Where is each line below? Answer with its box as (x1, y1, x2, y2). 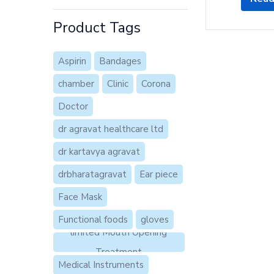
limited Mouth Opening (70, 226, 168, 239)
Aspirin (58, 55, 86, 68)
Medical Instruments (58, 259, 144, 272)
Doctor (58, 100, 88, 113)
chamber (58, 78, 94, 91)
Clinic (107, 78, 128, 91)
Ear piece (139, 168, 178, 181)
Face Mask (58, 191, 102, 204)
